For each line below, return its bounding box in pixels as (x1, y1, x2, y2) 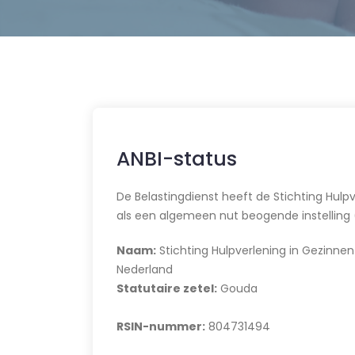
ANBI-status (116, 145, 237, 173)
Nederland (116, 261, 173, 277)
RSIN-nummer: (116, 319, 205, 334)
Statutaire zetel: (116, 281, 217, 296)
